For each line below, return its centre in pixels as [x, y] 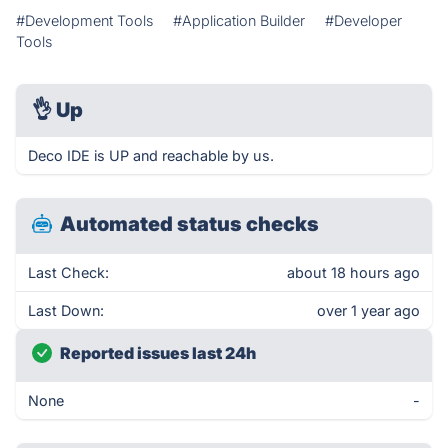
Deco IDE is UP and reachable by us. [151, 155]
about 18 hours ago [353, 272]
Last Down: [66, 310]
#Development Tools [84, 20]
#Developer [363, 20]
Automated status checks [189, 224]
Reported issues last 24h [158, 353]
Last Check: [68, 272]
